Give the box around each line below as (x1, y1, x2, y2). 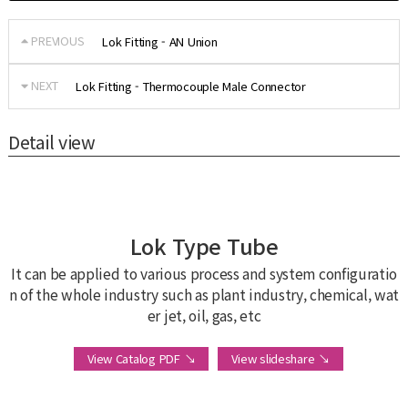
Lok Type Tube (129, 229, 279, 261)
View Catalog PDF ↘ (87, 349, 196, 367)
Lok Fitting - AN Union (102, 33, 218, 51)
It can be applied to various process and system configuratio (10, 262, 398, 283)
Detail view (7, 127, 96, 155)
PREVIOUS (27, 32, 85, 49)
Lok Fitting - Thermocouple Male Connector (76, 77, 306, 96)
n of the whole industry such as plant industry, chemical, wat (9, 283, 399, 304)
